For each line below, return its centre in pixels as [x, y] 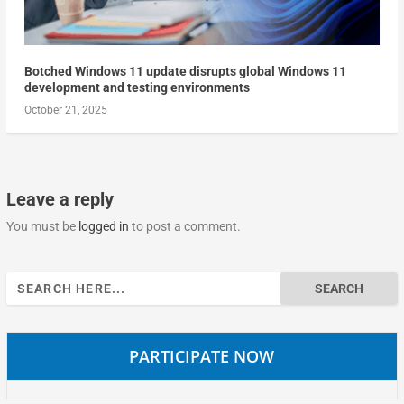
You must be [42, 227]
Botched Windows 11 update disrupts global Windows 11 [185, 72]
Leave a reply [60, 200]
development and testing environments [137, 88]
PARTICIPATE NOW [202, 357]
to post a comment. [184, 227]
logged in [103, 227]
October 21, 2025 [65, 110]
